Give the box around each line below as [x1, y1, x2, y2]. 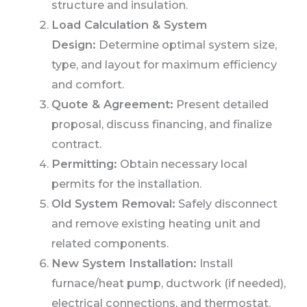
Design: [51, 37, 96, 51]
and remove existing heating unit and [51, 216, 260, 230]
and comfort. [51, 77, 124, 91]
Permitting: [51, 156, 117, 171]
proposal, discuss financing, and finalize [51, 116, 272, 131]
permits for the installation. [51, 176, 201, 191]
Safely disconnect [175, 196, 278, 210]
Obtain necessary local [116, 156, 247, 171]
